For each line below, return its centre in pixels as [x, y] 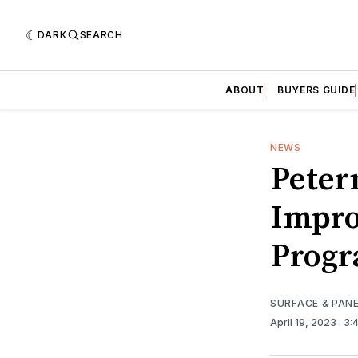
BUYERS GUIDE [316, 89]
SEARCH [101, 34]
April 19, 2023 [304, 322]
